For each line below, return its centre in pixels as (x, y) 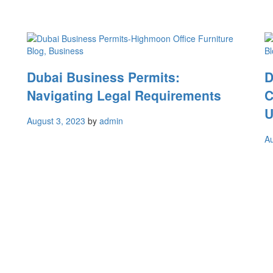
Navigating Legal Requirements (124, 95)
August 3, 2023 (56, 121)
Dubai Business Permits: (103, 76)
